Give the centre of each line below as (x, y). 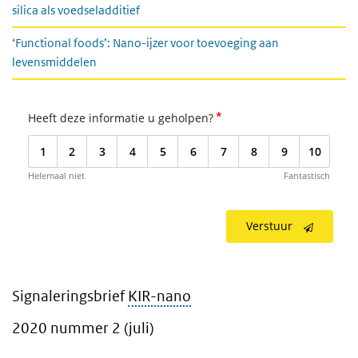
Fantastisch (307, 175)
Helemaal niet (56, 175)
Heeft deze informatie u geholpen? (121, 118)
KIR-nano (159, 296)
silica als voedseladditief (76, 10)
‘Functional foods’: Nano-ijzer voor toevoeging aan (145, 43)
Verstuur (269, 226)
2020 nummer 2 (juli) (83, 328)
